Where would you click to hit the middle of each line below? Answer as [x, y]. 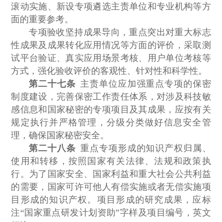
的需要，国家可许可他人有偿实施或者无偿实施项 [111, 187]
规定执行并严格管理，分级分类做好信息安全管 [111, 123]
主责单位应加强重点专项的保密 [143, 84]
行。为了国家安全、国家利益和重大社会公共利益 [111, 174]
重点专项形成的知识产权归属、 [143, 148]
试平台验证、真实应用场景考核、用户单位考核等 [111, 58]
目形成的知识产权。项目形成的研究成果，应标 [111, 200]
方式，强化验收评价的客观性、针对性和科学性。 [109, 71]
